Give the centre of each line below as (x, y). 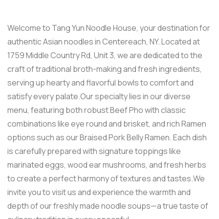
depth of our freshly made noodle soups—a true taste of (108, 206)
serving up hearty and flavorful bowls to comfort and (100, 83)
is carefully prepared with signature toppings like (94, 151)
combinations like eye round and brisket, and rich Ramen (107, 124)
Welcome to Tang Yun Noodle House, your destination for (109, 28)
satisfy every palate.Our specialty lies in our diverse (99, 96)
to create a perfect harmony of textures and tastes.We (106, 178)
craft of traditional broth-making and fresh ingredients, (105, 69)
